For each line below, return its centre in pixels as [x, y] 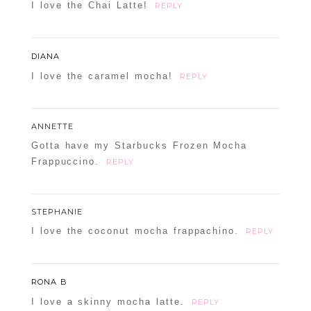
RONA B [49, 282]
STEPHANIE [57, 212]
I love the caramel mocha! [102, 76]
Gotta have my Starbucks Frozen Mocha [139, 146]
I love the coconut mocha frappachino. [135, 231]
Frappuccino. [65, 162]
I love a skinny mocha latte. [108, 302]
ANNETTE [52, 127]
